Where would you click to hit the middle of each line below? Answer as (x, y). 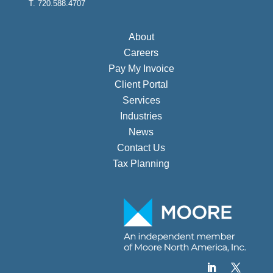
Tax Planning (141, 163)
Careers (141, 52)
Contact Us (141, 147)
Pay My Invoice (141, 68)
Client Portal (141, 84)
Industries (141, 116)
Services (141, 100)
